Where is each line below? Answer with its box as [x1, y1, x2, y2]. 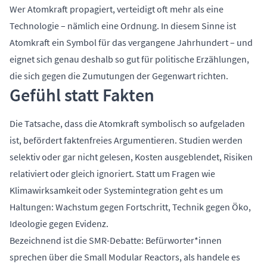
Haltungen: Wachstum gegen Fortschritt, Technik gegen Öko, [10, 201, 251, 213]
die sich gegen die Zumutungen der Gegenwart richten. [10, 70, 228, 82]
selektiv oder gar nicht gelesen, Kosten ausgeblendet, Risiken [10, 151, 253, 163]
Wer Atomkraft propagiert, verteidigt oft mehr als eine [10, 3, 223, 15]
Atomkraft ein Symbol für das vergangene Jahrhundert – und [10, 36, 253, 49]
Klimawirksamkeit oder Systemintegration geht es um [10, 184, 223, 197]
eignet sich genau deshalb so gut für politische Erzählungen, [10, 53, 249, 66]
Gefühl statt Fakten [10, 83, 154, 107]
